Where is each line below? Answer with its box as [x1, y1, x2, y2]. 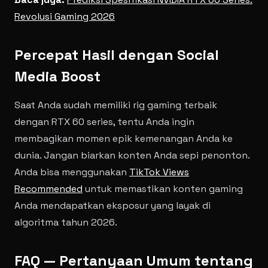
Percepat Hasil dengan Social [14, 45, 219, 64]
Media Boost [14, 67, 100, 86]
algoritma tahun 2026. [14, 216, 117, 229]
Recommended [14, 182, 83, 195]
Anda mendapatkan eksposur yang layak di [14, 199, 211, 212]
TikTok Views [129, 166, 189, 178]
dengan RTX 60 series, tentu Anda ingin [14, 115, 194, 128]
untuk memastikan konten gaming [83, 182, 243, 195]
